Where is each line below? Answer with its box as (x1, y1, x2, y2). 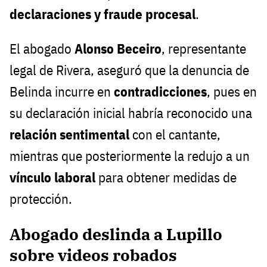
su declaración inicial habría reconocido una (10, 104, 252, 122)
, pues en (207, 83, 257, 101)
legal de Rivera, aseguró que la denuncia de (10, 61, 249, 79)
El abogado (10, 40, 74, 58)
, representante (162, 40, 246, 58)
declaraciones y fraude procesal (10, 5, 195, 23)
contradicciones (114, 83, 207, 101)
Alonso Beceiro (74, 40, 162, 58)
